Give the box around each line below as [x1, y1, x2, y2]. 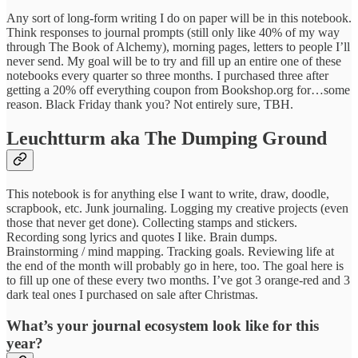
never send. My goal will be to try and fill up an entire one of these [6, 54, 341, 69]
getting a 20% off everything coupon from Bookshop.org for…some [6, 83, 350, 97]
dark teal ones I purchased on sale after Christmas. [6, 287, 258, 301]
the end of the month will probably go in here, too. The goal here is [6, 258, 344, 272]
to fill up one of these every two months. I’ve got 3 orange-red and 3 [6, 272, 350, 287]
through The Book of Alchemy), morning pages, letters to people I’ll [6, 40, 350, 54]
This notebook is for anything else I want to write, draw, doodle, [6, 186, 329, 201]
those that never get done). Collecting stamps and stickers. [6, 215, 297, 229]
